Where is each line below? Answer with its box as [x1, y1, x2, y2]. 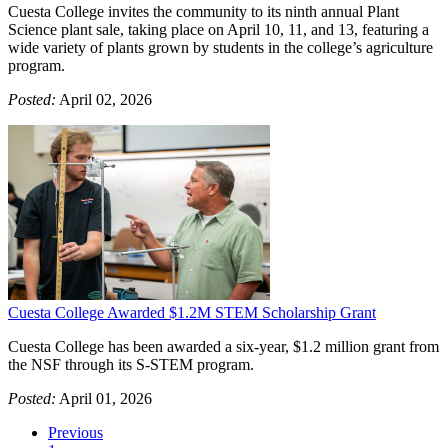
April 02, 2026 [56, 90, 152, 108]
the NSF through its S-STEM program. [8, 355, 254, 373]
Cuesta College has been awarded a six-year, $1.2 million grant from [8, 337, 439, 355]
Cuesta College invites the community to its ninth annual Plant [8, 2, 399, 20]
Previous [48, 423, 103, 441]
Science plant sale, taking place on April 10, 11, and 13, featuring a [8, 20, 429, 38]
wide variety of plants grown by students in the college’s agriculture [8, 38, 433, 56]
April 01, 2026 [56, 389, 152, 407]
